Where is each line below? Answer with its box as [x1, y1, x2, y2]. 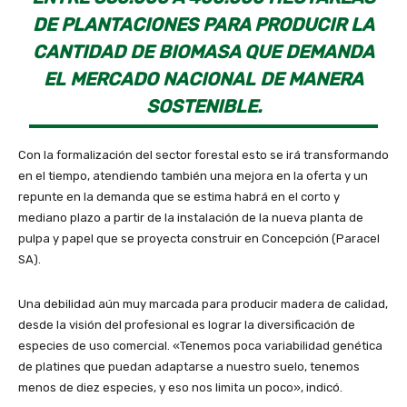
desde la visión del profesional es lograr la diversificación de [18, 317, 355, 332]
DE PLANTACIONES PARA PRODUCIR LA [33, 13, 374, 35]
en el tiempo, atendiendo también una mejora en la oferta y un [18, 168, 368, 183]
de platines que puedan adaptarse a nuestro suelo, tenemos [18, 359, 360, 373]
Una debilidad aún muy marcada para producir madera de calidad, [18, 296, 388, 311]
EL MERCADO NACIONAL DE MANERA [44, 67, 363, 90]
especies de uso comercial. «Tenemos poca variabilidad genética [18, 338, 382, 352]
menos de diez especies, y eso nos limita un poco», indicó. [18, 380, 342, 394]
